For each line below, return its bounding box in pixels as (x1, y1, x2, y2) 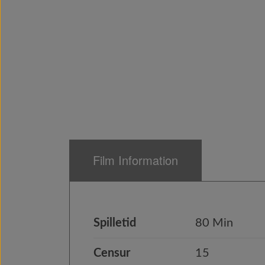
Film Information (93, 151, 178, 169)
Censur (93, 247, 130, 259)
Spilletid (93, 217, 136, 229)
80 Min (195, 217, 233, 229)
